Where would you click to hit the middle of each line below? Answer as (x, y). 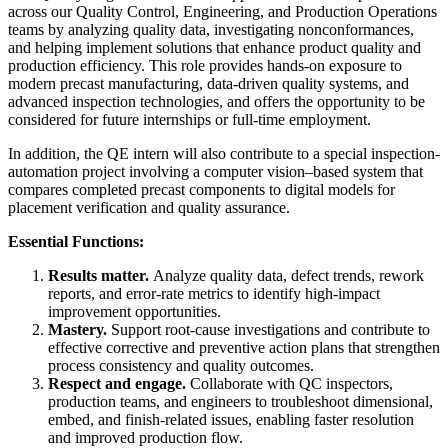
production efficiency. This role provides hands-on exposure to (205, 66)
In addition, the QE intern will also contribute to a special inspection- (224, 154)
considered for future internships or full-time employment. (189, 120)
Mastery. (79, 330)
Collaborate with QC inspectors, (291, 384)
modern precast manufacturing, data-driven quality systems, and (208, 84)
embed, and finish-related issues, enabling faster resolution (231, 420)
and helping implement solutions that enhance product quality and (214, 48)
